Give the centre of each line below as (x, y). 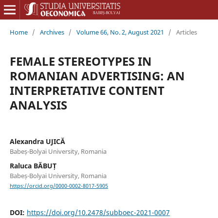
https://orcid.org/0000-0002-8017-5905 (59, 186)
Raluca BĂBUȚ (33, 165)
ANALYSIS (38, 105)
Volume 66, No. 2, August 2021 (120, 32)
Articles (186, 32)
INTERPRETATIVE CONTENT (87, 90)
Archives (52, 32)
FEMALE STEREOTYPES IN (81, 61)
